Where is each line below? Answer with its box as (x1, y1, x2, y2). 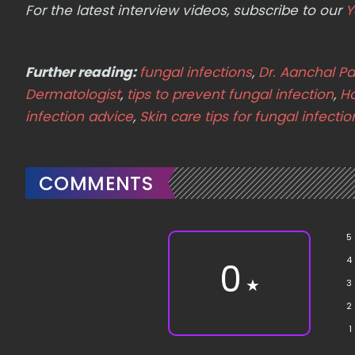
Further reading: (25, 62, 139, 82)
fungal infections (139, 62, 252, 82)
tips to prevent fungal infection (127, 84, 334, 104)
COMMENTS (39, 170, 154, 197)
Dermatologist (25, 84, 120, 104)
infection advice (25, 106, 133, 126)
